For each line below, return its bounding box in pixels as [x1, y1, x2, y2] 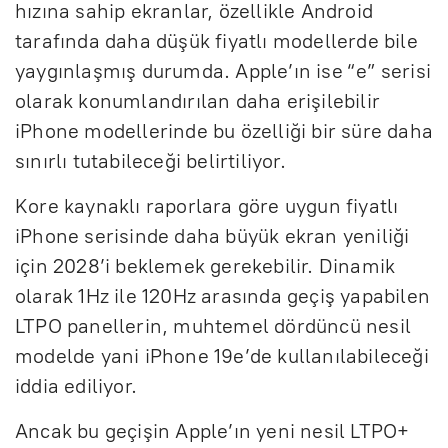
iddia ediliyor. [15, 373, 137, 398]
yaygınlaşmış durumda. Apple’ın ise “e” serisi [15, 58, 432, 83]
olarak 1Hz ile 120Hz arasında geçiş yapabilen [15, 283, 431, 308]
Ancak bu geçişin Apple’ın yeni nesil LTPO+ [15, 418, 410, 443]
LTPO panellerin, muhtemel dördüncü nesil [15, 313, 412, 338]
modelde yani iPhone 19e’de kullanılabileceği [15, 343, 429, 368]
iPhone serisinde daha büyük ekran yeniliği [15, 223, 410, 248]
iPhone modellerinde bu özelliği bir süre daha [15, 118, 434, 143]
